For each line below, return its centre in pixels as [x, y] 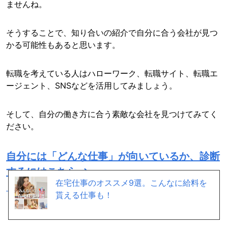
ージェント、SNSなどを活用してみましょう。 [92, 86]
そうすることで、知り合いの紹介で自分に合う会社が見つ [112, 33]
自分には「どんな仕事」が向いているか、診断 [113, 156]
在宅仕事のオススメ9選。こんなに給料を [131, 183]
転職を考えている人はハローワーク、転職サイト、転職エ [112, 74]
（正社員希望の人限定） [51, 188]
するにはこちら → [48, 172]
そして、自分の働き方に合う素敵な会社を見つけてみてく [112, 114]
